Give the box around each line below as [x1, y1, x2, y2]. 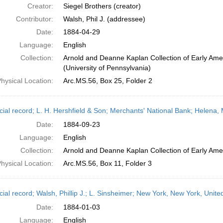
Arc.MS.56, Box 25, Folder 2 [63, 77, 152, 85]
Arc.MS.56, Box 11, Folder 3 [63, 159, 152, 167]
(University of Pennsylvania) [63, 64, 151, 72]
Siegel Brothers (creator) [63, 2, 141, 10]
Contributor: [15, 15, 53, 23]
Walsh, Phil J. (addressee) [63, 15, 145, 23]
